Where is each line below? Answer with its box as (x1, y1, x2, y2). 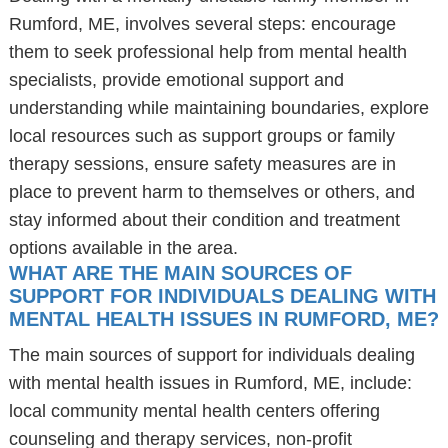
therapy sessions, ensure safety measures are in (8, 154, 396, 174)
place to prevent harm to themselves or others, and (8, 182, 415, 202)
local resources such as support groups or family (8, 126, 395, 146)
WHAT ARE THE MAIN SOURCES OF (8, 262, 352, 284)
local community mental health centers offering (8, 401, 380, 421)
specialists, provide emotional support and (8, 70, 344, 90)
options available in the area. (8, 238, 238, 258)
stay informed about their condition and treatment (8, 210, 400, 230)
